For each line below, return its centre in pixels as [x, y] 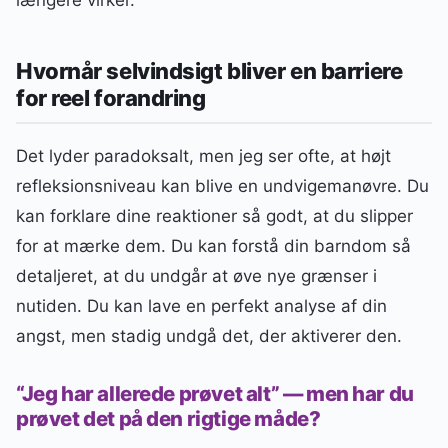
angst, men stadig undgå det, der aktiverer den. [209, 335]
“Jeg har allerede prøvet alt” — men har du [215, 394]
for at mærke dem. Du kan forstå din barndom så [213, 245]
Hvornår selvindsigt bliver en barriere [209, 70]
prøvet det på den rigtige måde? [168, 419]
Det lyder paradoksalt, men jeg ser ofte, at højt [203, 155]
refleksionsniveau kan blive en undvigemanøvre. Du [222, 185]
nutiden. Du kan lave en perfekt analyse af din [201, 305]
